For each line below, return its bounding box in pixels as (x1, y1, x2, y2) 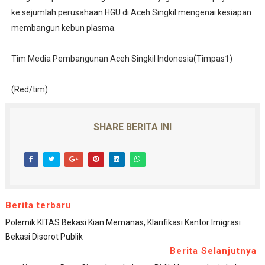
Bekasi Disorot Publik (5, 231, 83, 241)
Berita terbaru (5, 199, 72, 211)
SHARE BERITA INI (93, 121, 172, 132)
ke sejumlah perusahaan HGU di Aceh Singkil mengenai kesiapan (11, 7, 251, 17)
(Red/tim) (11, 84, 48, 94)
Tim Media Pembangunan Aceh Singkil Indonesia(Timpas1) (11, 53, 234, 63)
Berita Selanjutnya (170, 245, 257, 256)
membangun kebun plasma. (11, 22, 116, 33)
